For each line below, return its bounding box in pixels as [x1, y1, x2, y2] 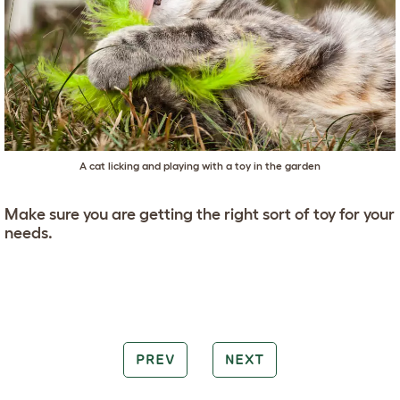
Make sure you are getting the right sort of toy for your [4, 204, 395, 223]
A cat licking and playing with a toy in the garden [79, 159, 321, 171]
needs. [4, 223, 53, 242]
